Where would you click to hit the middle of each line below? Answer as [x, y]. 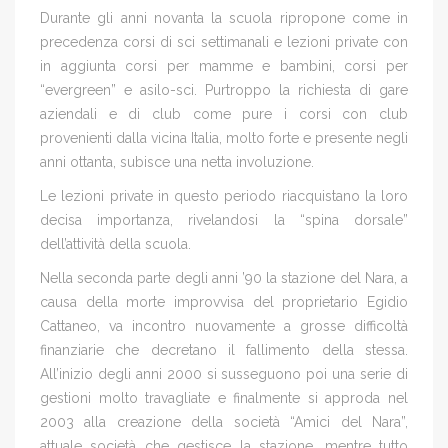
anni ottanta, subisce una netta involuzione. [177, 161]
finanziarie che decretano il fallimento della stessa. [224, 349]
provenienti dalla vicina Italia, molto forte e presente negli [224, 137]
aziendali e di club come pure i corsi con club [224, 113]
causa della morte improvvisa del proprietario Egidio [224, 301]
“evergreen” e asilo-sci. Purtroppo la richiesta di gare [224, 89]
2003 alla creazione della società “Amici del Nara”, [224, 421]
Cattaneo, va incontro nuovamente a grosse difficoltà [224, 325]
